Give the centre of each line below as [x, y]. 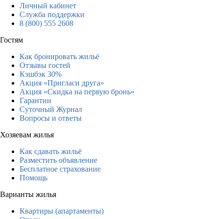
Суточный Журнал [51, 109]
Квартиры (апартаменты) [62, 211]
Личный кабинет [48, 5]
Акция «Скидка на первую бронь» [77, 91]
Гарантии [35, 100]
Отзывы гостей [45, 65]
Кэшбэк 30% [41, 74]
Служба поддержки [52, 14]
